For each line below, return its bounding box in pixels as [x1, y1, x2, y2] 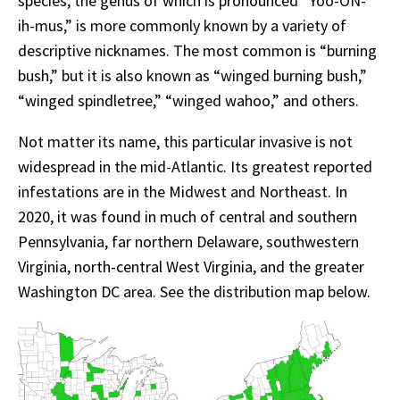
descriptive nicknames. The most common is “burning [18, 39, 377, 61]
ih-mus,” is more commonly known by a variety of [18, 14, 346, 36]
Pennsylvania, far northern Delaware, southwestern [18, 230, 359, 252]
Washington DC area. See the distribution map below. [18, 280, 371, 302]
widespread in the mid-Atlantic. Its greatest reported [18, 155, 372, 177]
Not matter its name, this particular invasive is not [18, 130, 353, 152]
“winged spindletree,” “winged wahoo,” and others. [18, 89, 359, 111]
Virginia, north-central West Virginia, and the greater [18, 255, 364, 277]
